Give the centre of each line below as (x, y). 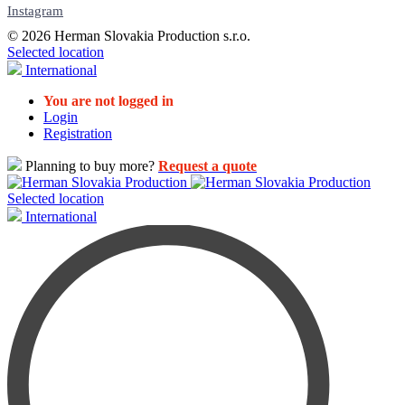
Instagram (35, 10)
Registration (78, 133)
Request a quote (207, 165)
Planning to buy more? (90, 165)
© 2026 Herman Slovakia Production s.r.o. (129, 35)
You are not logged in (108, 100)
